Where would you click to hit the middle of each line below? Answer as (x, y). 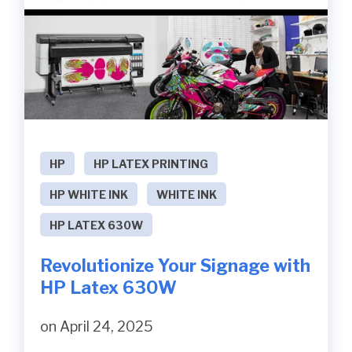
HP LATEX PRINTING (151, 163)
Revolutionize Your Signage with (175, 265)
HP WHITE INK (89, 194)
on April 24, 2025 (97, 326)
